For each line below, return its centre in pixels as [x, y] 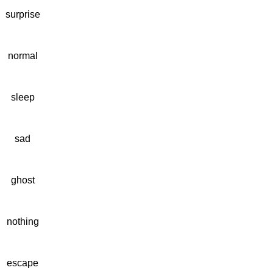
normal [23, 56]
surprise [23, 14]
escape [23, 263]
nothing [23, 222]
